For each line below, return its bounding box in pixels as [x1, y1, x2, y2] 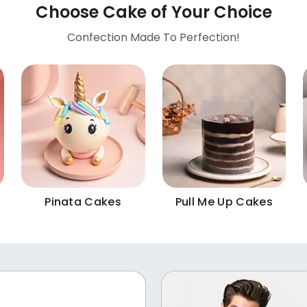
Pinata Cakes [45, 194, 122, 210]
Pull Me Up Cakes [175, 194, 273, 210]
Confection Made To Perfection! [67, 29, 240, 45]
